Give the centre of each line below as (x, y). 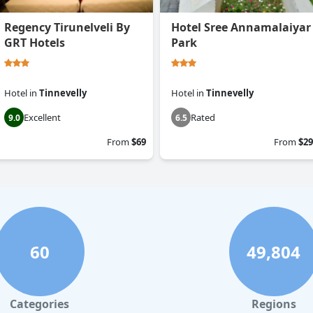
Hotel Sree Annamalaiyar (241, 28)
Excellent (42, 118)
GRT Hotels (35, 43)
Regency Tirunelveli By (67, 28)
